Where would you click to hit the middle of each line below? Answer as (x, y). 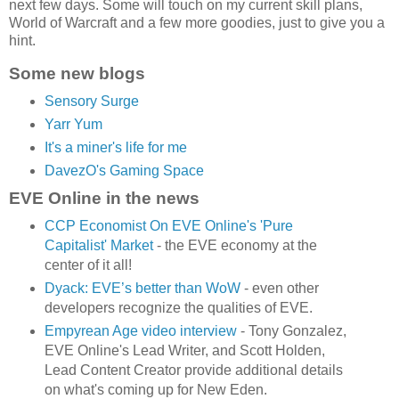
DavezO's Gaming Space (124, 171)
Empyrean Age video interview (142, 330)
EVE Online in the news (104, 199)
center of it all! (88, 265)
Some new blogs (77, 74)
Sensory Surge (91, 102)
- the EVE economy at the (236, 245)
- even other (281, 288)
